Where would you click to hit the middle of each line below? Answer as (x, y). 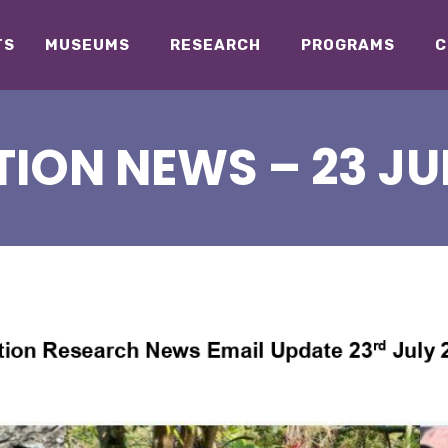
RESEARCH (215, 45)
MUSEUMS (87, 45)
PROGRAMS (347, 45)
